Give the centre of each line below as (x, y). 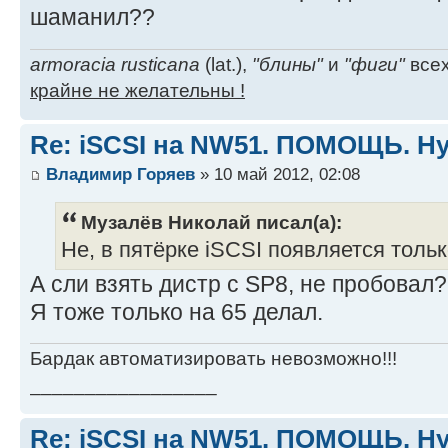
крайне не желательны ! (137, 90)
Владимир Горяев (120, 174)
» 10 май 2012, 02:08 (277, 174)
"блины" (287, 64)
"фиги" (374, 64)
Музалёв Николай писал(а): (211, 221)
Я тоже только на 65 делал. (176, 311)
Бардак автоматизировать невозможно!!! (213, 359)
